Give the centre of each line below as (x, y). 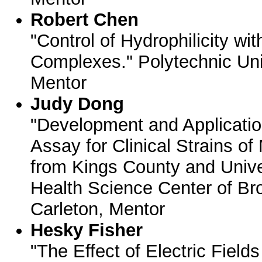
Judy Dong (77, 104)
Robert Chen (85, 20)
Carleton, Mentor (98, 209)
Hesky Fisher (87, 230)
